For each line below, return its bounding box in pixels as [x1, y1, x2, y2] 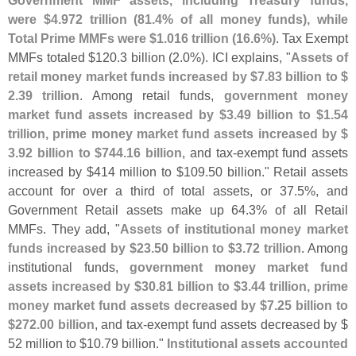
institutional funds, [8, 259, 130, 274]
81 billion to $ [159, 278, 241, 293]
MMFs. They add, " [8, 221, 120, 236]
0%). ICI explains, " [183, 49, 291, 64]
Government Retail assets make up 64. [8, 202, 250, 217]
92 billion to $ [18, 145, 103, 160]
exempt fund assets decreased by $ [146, 316, 348, 331]
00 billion [40, 316, 95, 331]
